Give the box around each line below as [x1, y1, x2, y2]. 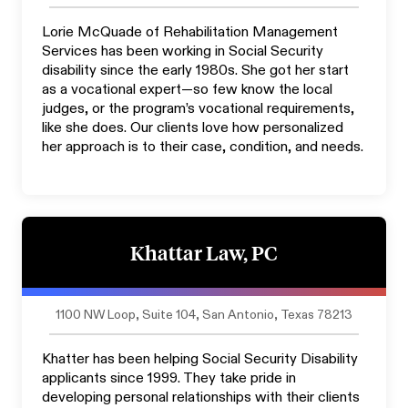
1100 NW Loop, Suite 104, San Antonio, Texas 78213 [55, 306, 352, 323]
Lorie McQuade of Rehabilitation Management [42, 23, 338, 42]
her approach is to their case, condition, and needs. [42, 138, 363, 157]
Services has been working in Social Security [42, 42, 323, 61]
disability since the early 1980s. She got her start [42, 61, 349, 80]
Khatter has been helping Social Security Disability [42, 350, 358, 369]
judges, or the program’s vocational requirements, [42, 99, 354, 118]
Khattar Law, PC [130, 240, 278, 265]
